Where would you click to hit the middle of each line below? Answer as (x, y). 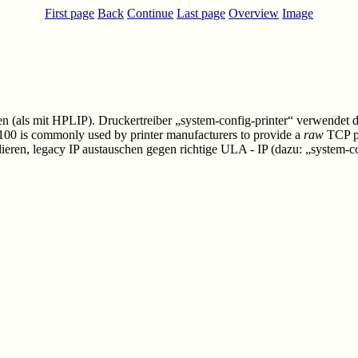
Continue (150, 13)
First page (70, 13)
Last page (201, 13)
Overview (254, 13)
